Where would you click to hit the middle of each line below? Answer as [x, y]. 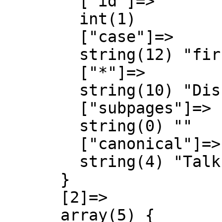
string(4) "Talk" [42, 162]
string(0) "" [42, 126]
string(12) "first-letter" [42, 55]
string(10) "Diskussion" [42, 90]
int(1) [42, 19]
